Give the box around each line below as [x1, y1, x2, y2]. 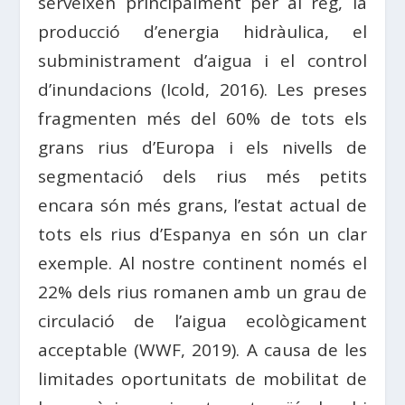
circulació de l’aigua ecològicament [38, 308, 367, 333]
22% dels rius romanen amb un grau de [38, 279, 367, 304]
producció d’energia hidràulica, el [38, 19, 367, 43]
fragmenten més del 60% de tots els [38, 106, 367, 130]
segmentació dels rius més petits [38, 164, 367, 188]
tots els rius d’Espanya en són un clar [38, 221, 367, 246]
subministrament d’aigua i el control [38, 48, 367, 72]
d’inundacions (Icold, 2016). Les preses [38, 77, 367, 101]
